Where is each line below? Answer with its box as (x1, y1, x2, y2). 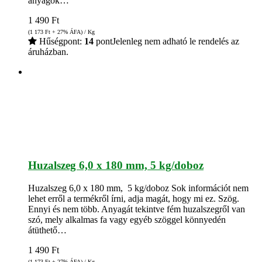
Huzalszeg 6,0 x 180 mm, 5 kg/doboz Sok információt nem (28, 183, 249, 194)
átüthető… (28, 225, 67, 236)
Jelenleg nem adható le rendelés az (112, 36, 239, 46)
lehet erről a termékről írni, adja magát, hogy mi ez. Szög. (28, 194, 239, 204)
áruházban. (28, 46, 68, 57)
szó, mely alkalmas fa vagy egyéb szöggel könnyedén (28, 215, 226, 225)
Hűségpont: (37, 36, 84, 46)
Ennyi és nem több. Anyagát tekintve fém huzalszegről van (28, 204, 245, 215)
